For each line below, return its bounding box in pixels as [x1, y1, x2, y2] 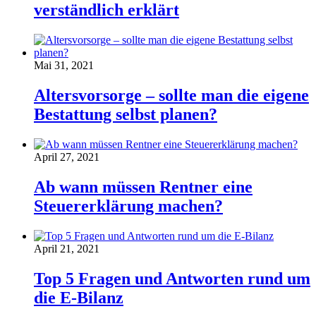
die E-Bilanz [34, 288, 123, 307]
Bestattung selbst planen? [34, 104, 217, 123]
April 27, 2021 [34, 150, 99, 163]
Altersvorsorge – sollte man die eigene [34, 85, 309, 104]
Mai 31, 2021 [34, 59, 94, 72]
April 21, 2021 [34, 242, 99, 255]
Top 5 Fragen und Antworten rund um [34, 269, 310, 288]
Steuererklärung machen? [34, 196, 223, 215]
